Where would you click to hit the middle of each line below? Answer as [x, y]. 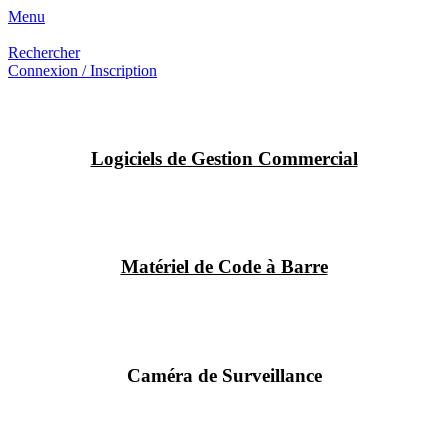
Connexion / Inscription [82, 70]
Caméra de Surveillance [224, 375]
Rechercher [44, 52]
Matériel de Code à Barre [224, 267]
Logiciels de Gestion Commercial [224, 158]
